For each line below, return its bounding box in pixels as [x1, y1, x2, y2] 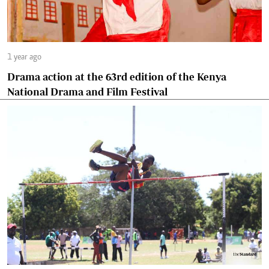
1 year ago [7, 53, 41, 62]
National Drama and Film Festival [7, 85, 168, 97]
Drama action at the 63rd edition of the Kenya [7, 70, 226, 82]
